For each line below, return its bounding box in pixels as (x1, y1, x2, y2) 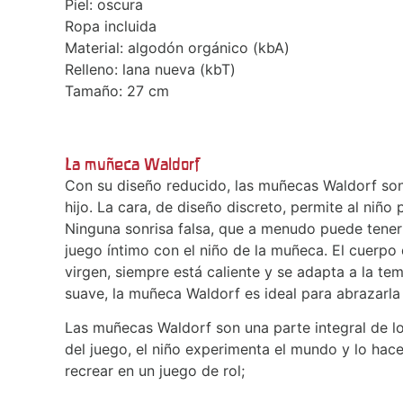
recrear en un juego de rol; (65, 361, 245, 380)
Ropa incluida (65, 16, 157, 35)
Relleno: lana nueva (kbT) (65, 59, 236, 78)
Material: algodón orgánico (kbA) (65, 38, 290, 57)
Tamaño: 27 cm (65, 81, 169, 100)
